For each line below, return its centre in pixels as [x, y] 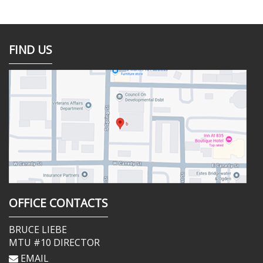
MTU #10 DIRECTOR [54, 242]
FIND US [31, 50]
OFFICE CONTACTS [58, 203]
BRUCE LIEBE [38, 230]
